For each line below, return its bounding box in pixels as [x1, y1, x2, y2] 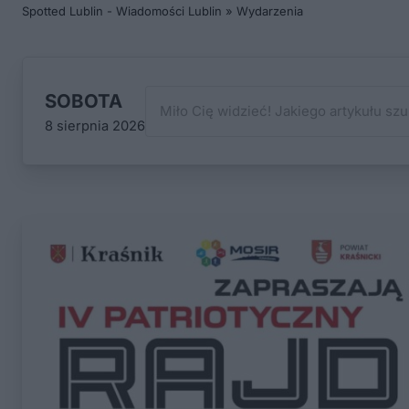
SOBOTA [45, 89, 122, 112]
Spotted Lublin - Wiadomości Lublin [22, 4, 222, 18]
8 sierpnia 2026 [45, 117, 145, 134]
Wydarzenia [236, 4, 303, 18]
